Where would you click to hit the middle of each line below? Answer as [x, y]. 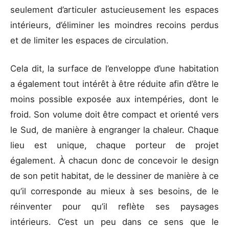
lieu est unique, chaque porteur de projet [114, 145]
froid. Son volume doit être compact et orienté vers [114, 115]
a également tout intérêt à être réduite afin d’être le [114, 84]
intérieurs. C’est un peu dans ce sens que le [114, 222]
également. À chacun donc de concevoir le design [114, 161]
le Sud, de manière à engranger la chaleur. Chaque [114, 130]
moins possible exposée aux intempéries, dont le [114, 99]
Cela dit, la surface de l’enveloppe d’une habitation [114, 69]
